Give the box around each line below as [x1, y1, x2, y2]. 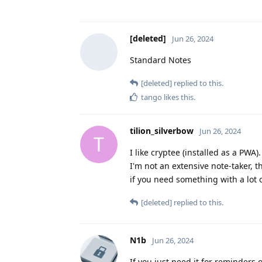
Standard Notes [130, 54, 191, 65]
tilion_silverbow [130, 125, 194, 136]
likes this [162, 91, 194, 102]
